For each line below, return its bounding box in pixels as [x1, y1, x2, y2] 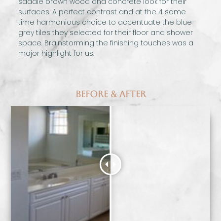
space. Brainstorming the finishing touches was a [18, 38, 194, 48]
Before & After [75, 89, 146, 100]
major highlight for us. [18, 48, 95, 59]
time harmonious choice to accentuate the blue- [18, 17, 196, 28]
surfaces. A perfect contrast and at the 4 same [18, 7, 186, 17]
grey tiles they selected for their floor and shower [18, 28, 193, 38]
